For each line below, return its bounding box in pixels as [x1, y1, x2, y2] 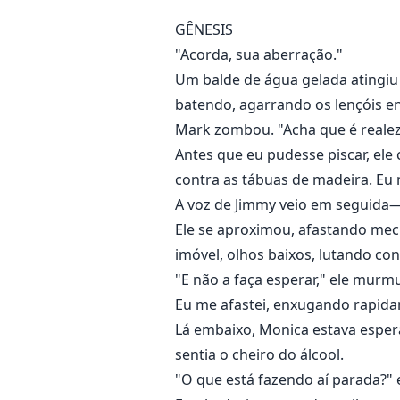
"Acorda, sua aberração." [175, 45, 343, 65]
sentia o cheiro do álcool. [175, 345, 344, 365]
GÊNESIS [175, 20, 233, 40]
